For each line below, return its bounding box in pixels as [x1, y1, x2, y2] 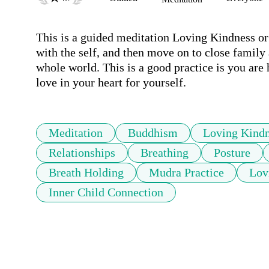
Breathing [141, 146, 189, 160]
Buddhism [128, 126, 178, 140]
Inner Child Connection [49, 186, 163, 199]
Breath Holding [49, 166, 124, 180]
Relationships [49, 146, 115, 160]
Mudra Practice [149, 166, 224, 180]
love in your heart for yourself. [36, 76, 186, 89]
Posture [214, 146, 250, 160]
